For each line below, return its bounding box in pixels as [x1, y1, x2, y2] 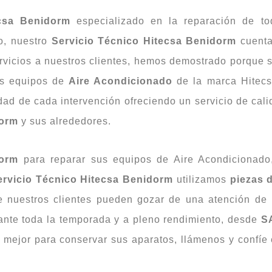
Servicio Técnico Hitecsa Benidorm [51, 35, 237, 46]
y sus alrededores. [18, 115, 111, 126]
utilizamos [173, 174, 230, 185]
